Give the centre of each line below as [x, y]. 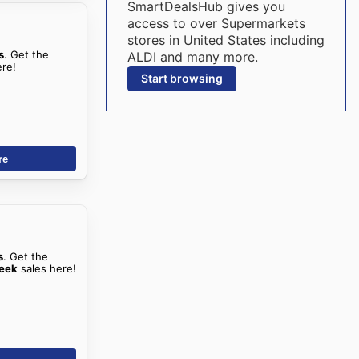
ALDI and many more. [192, 57]
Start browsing [182, 78]
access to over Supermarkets [216, 23]
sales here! [47, 268]
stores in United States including [226, 40]
